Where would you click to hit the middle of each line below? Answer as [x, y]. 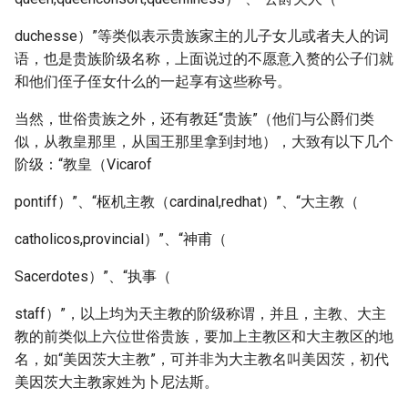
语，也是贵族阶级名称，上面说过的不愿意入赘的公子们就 [204, 59]
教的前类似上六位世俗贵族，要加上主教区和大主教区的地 [204, 337]
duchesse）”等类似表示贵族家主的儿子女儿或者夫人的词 [202, 36]
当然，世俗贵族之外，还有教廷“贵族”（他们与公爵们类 [194, 119]
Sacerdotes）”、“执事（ [93, 276]
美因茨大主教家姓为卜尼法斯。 [117, 382]
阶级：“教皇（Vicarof [83, 164]
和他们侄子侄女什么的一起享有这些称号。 [153, 82]
